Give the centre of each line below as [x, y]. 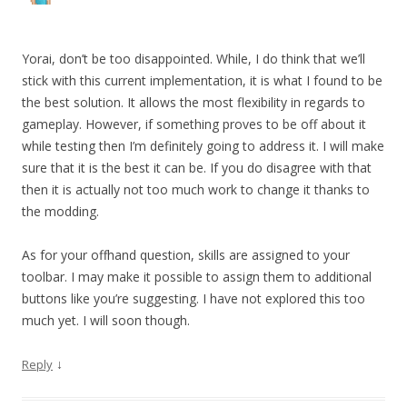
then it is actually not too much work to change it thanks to [196, 189]
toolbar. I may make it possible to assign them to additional [197, 276]
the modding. [60, 211]
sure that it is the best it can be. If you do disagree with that [197, 167]
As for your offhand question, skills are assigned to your [186, 254]
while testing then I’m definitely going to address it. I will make [203, 145]
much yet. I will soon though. [106, 320]
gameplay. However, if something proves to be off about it [194, 124]
